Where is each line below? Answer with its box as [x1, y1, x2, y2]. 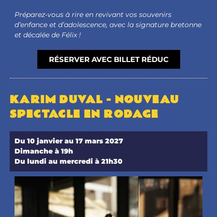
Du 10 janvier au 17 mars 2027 [15, 136, 123, 145]
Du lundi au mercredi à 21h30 [15, 156, 123, 166]
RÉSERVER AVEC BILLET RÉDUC [48, 54, 169, 64]
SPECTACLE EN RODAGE [10, 106, 159, 123]
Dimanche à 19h [15, 146, 73, 155]
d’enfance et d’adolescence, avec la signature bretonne [15, 20, 201, 29]
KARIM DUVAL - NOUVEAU [10, 91, 179, 108]
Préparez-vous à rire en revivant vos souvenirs [15, 10, 171, 19]
